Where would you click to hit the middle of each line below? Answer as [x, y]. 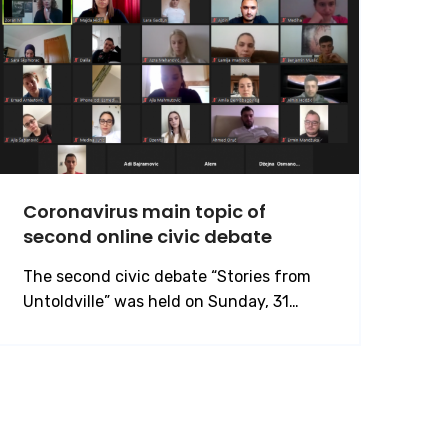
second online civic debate [147, 236]
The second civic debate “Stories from [167, 276]
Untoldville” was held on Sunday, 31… [161, 301]
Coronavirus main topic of [144, 211]
